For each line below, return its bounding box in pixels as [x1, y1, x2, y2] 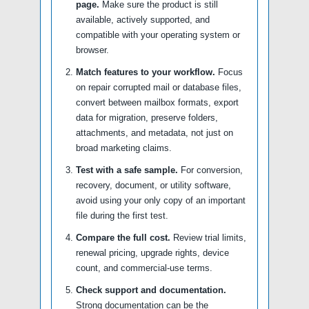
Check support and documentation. [76, 285, 226, 295]
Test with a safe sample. [76, 165, 178, 175]
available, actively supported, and [76, 14, 210, 25]
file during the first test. [76, 210, 168, 221]
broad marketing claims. [76, 143, 172, 153]
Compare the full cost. [76, 232, 170, 243]
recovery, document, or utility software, [76, 180, 231, 190]
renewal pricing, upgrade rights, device [76, 248, 229, 258]
